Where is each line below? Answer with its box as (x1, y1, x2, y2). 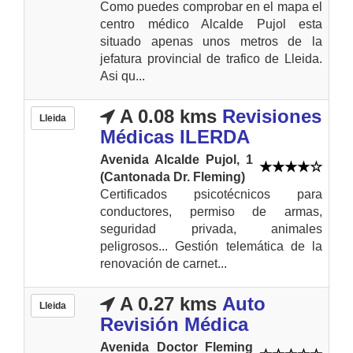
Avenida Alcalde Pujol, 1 (100, 152, 253, 166)
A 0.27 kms (115, 292, 217, 314)
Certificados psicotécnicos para (100, 187, 322, 201)
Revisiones (222, 105, 321, 127)
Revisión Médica (100, 313, 248, 335)
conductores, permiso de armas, (100, 204, 322, 218)
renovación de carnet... (100, 256, 227, 270)
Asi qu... (100, 69, 145, 83)
